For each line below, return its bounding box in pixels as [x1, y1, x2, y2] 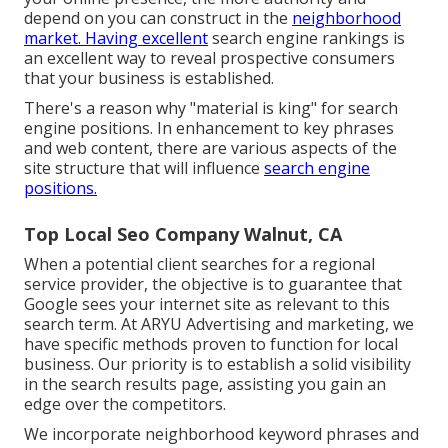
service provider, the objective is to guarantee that [24, 273, 402, 296]
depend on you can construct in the [24, 7, 292, 30]
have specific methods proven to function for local [24, 333, 398, 356]
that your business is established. [24, 67, 274, 90]
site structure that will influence [24, 157, 264, 180]
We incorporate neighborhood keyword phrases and [24, 423, 419, 446]
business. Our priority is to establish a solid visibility [24, 353, 411, 376]
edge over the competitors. [24, 393, 226, 416]
